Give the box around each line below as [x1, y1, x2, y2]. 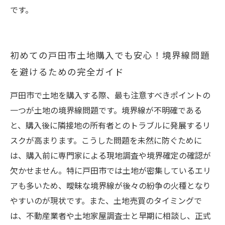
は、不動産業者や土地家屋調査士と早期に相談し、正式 [10, 211, 211, 221]
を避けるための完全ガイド [10, 67, 125, 77]
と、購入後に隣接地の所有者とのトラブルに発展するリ [10, 121, 210, 131]
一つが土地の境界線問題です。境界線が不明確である [10, 106, 202, 116]
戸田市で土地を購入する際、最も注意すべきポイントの [10, 91, 210, 100]
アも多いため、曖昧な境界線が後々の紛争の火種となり [10, 181, 211, 191]
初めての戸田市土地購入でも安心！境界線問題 [10, 51, 210, 61]
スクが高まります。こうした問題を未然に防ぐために [10, 136, 202, 146]
